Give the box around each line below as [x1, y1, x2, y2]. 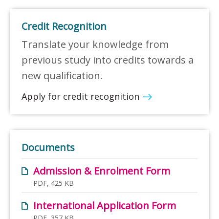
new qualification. [22, 68, 103, 82]
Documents [22, 140, 75, 154]
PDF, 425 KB [33, 178, 74, 188]
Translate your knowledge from [22, 37, 169, 51]
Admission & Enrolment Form [33, 164, 170, 177]
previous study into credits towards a [22, 53, 194, 66]
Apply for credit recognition [22, 90, 139, 102]
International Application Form [33, 198, 176, 212]
